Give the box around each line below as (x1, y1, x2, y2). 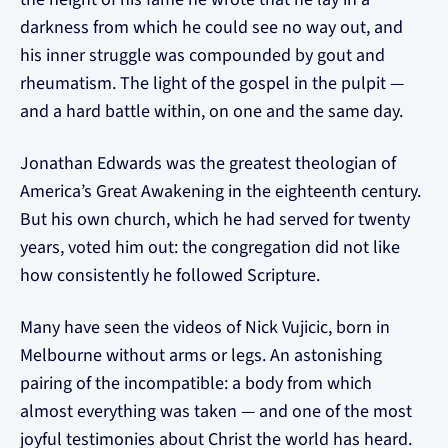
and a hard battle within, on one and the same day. (20, 99, 403, 124)
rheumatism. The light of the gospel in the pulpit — (20, 71, 404, 96)
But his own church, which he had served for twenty (20, 207, 410, 232)
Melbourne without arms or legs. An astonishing (20, 343, 382, 368)
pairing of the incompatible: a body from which (20, 371, 372, 396)
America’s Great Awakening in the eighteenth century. (20, 179, 421, 204)
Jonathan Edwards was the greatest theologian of (20, 151, 396, 176)
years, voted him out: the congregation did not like (20, 235, 400, 260)
